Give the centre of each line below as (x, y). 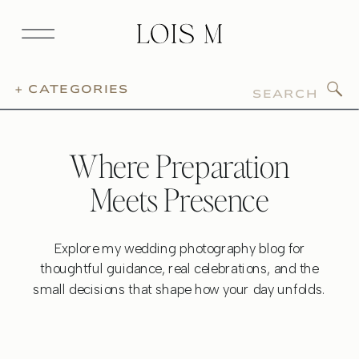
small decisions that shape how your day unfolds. (179, 289)
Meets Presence (179, 200)
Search (222, 88)
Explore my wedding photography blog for (179, 249)
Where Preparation (179, 166)
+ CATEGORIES (72, 90)
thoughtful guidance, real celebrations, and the (179, 269)
